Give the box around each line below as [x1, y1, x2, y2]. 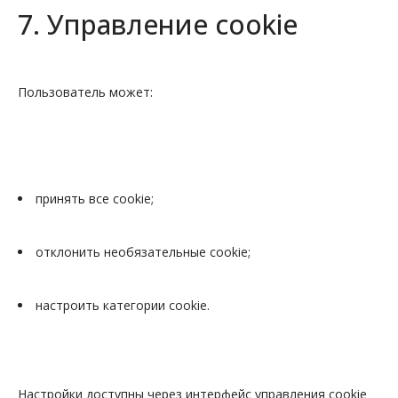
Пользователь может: [18, 84, 153, 100]
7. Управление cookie [18, 6, 298, 43]
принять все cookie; [36, 190, 154, 207]
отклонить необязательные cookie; [36, 243, 251, 260]
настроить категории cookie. [36, 297, 210, 314]
